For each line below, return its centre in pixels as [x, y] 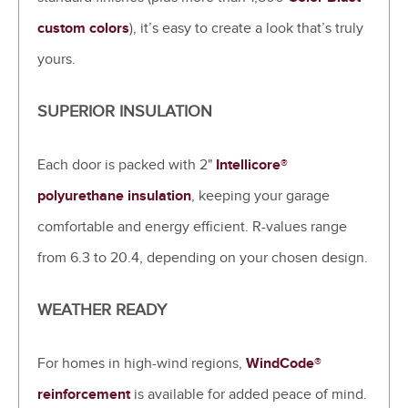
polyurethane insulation [114, 196]
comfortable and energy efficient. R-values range [192, 227]
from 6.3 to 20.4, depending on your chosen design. [203, 258]
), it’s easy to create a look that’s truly [246, 29]
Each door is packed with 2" [127, 165]
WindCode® [284, 364]
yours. [56, 60]
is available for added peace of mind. [249, 395]
